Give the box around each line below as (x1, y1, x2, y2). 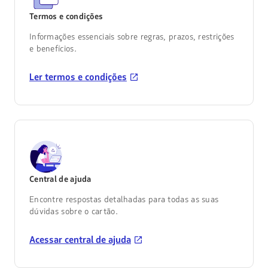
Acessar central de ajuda (29, 233, 131, 247)
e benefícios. (29, 43, 77, 55)
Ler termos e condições (29, 71, 127, 84)
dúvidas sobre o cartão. (29, 206, 118, 218)
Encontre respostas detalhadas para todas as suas (29, 194, 219, 206)
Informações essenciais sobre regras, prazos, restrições (29, 31, 234, 43)
